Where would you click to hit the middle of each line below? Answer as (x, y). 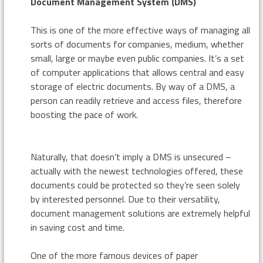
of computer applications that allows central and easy (137, 73)
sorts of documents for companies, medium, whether (137, 44)
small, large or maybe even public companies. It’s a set (137, 58)
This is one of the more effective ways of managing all (140, 30)
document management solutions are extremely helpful (140, 213)
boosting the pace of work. (84, 115)
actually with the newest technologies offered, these (136, 171)
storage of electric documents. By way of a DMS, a (132, 87)
